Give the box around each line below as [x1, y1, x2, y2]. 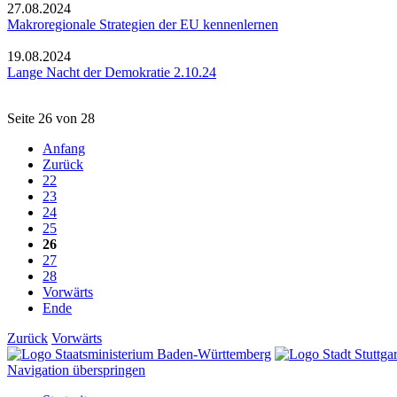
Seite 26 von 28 [7, 110, 95, 126]
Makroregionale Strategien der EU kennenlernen [7, 16, 278, 32]
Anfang [43, 140, 85, 156]
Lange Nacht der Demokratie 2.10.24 [7, 64, 216, 80]
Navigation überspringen [7, 362, 145, 378]
